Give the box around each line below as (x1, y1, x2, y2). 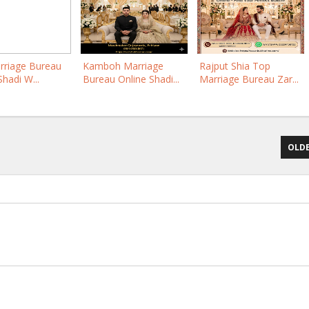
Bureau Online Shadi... (83, 72, 179, 86)
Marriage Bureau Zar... (199, 72, 299, 86)
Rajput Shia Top (199, 59, 270, 72)
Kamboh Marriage (83, 59, 163, 72)
